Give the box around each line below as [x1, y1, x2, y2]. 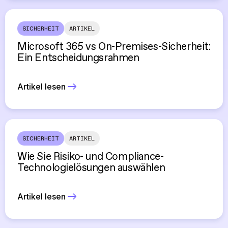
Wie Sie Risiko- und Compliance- [17, 152, 164, 162]
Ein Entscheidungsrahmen [17, 53, 139, 64]
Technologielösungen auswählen [17, 163, 165, 174]
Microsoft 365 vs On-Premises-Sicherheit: [17, 42, 211, 52]
